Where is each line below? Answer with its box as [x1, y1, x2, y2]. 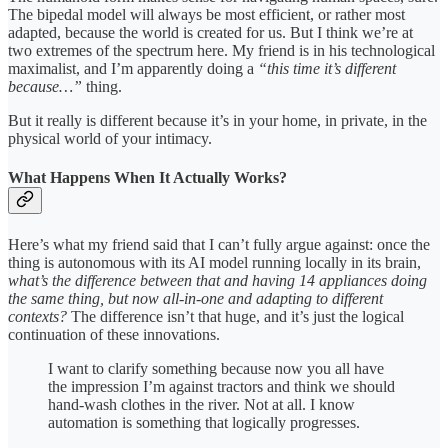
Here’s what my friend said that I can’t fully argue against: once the [8, 235, 430, 253]
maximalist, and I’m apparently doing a [8, 60, 258, 78]
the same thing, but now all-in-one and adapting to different [8, 289, 383, 307]
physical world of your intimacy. [8, 130, 212, 148]
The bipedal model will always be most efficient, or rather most [8, 6, 405, 24]
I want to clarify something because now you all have [48, 359, 384, 377]
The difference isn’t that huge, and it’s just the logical [67, 307, 404, 325]
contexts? [8, 307, 67, 325]
